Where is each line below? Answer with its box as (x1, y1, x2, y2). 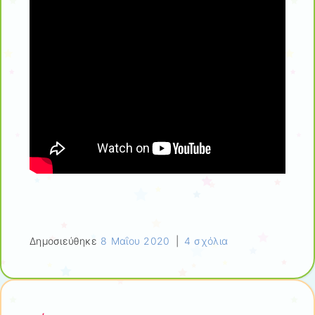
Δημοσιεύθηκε (30, 234, 101, 247)
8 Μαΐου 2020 (101, 234, 170, 247)
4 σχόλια (184, 234, 229, 247)
